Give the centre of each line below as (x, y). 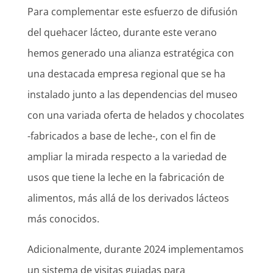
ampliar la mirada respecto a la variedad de (127, 157)
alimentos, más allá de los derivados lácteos (128, 198)
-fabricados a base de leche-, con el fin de (121, 136)
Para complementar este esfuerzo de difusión (132, 12)
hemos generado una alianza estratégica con (130, 53)
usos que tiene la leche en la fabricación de (126, 178)
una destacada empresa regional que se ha (126, 74)
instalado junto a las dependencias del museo (132, 95)
